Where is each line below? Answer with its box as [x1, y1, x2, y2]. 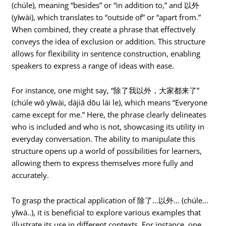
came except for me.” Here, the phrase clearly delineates [12, 109, 207, 120]
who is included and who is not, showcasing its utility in [12, 122, 205, 132]
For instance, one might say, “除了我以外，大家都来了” [12, 85, 200, 96]
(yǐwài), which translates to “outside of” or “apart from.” [12, 12, 201, 22]
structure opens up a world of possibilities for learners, [12, 146, 202, 156]
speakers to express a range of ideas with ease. [12, 60, 175, 71]
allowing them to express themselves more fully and [12, 158, 194, 168]
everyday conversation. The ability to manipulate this [12, 134, 196, 144]
